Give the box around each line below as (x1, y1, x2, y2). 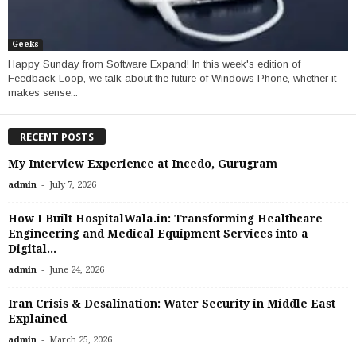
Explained (8, 312, 67, 326)
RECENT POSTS (20, 131, 94, 144)
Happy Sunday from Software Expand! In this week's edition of (8, 57, 300, 70)
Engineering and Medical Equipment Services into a (8, 227, 308, 241)
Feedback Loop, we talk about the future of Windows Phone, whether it (8, 72, 336, 84)
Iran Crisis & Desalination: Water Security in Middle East (8, 297, 335, 311)
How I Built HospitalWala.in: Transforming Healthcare (8, 212, 323, 226)
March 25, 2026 (49, 335, 112, 346)
